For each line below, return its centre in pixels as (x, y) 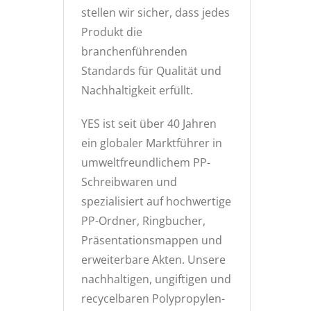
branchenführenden (134, 51)
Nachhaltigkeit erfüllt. (137, 90)
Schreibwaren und (129, 182)
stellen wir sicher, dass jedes (155, 12)
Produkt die (112, 32)
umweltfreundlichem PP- (146, 162)
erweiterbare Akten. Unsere (153, 260)
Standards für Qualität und (151, 71)
